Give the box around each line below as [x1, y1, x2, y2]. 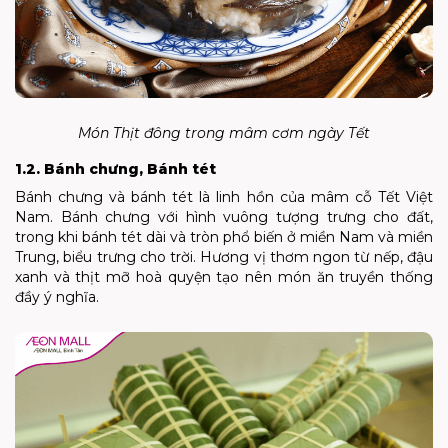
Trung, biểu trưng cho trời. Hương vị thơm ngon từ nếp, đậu [15, 248, 433, 267]
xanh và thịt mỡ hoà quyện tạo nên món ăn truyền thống [15, 268, 433, 287]
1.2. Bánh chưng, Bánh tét [15, 160, 216, 179]
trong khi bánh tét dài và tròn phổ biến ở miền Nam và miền [15, 228, 433, 247]
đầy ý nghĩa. [15, 288, 99, 307]
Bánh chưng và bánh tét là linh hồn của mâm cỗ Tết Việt [15, 188, 433, 207]
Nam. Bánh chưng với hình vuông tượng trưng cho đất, [15, 208, 433, 227]
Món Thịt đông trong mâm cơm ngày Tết [78, 124, 370, 143]
